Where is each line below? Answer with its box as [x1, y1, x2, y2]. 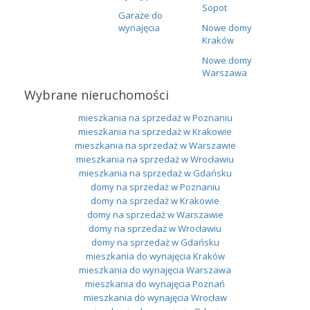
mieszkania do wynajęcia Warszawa [79, 263, 231, 276]
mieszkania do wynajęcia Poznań [85, 277, 225, 290]
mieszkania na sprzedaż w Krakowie [78, 125, 232, 138]
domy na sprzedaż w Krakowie [91, 194, 219, 207]
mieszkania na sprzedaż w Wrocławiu [76, 152, 234, 165]
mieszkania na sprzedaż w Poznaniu [77, 111, 232, 124]
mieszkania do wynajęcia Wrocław [83, 291, 227, 304]
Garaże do [118, 8, 163, 21]
